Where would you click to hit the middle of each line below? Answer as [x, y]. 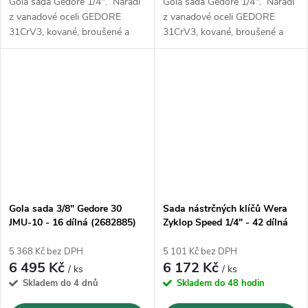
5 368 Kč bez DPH [46, 252]
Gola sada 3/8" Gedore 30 [65, 209]
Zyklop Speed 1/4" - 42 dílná [225, 223]
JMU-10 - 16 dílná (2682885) [73, 223]
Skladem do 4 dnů [60, 284]
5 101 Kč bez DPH [200, 252]
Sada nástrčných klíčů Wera [225, 209]
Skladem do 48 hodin [220, 284]
